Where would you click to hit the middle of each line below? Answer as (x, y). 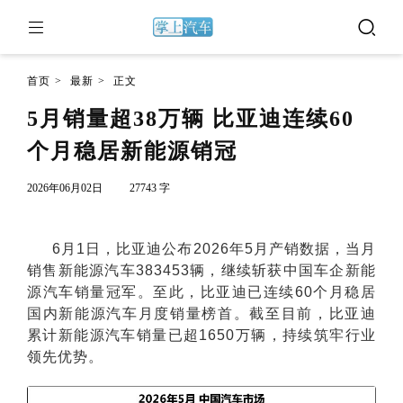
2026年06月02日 (65, 188)
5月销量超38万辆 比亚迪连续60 (191, 119)
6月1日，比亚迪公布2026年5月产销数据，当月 (214, 249)
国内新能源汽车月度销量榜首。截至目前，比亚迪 (201, 313)
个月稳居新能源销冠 (132, 151)
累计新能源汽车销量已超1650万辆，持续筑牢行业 (201, 335)
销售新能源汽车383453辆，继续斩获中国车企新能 (201, 270)
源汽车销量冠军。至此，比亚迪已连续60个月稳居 (201, 292)
